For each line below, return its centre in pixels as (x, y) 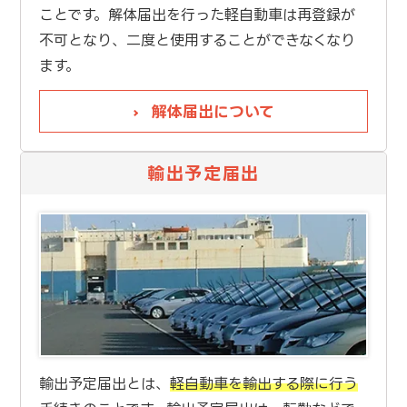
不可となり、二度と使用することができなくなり (197, 40)
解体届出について (213, 112)
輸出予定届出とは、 (104, 384)
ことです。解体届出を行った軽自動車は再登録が (197, 15)
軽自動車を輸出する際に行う (263, 384)
